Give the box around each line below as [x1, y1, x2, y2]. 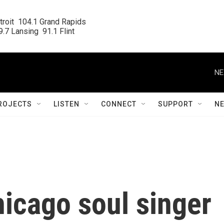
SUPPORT [158, 100, 193, 108]
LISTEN [53, 100, 79, 108]
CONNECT [101, 100, 136, 108]
